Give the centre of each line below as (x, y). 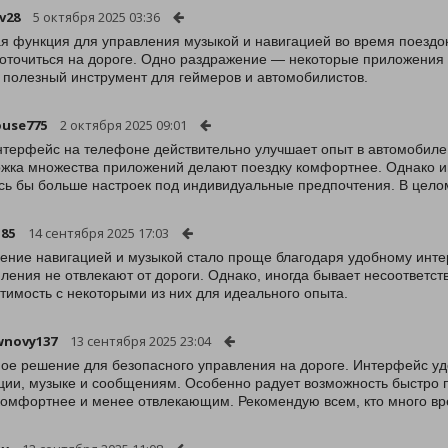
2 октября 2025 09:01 (123, 125)
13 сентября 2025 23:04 (140, 341)
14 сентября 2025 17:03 (98, 233)
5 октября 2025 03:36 (96, 17)
